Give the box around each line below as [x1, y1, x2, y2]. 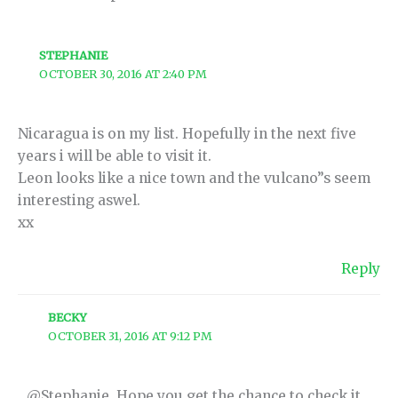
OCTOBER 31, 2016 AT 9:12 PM [48, 329, 213, 344]
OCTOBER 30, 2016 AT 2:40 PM [39, 66, 208, 81]
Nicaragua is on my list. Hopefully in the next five [18, 124, 356, 142]
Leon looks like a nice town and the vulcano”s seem [18, 169, 370, 187]
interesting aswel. [18, 191, 140, 209]
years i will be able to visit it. [18, 147, 211, 164]
